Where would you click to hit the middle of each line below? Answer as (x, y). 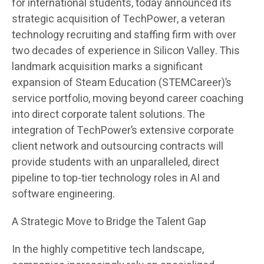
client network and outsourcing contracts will (118, 147)
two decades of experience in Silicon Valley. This (126, 51)
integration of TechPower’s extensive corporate (123, 131)
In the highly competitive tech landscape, (108, 250)
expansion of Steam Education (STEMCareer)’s (122, 83)
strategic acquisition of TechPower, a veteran (118, 19)
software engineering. (63, 194)
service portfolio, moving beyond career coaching (128, 99)
